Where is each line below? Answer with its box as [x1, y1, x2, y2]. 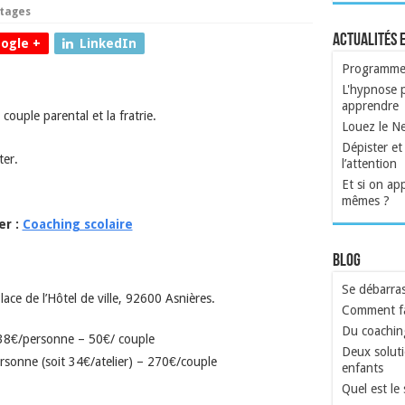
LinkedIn [79, 36, 137, 52]
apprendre [341, 99, 399, 114]
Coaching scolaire [22, 217, 133, 232]
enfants [341, 361, 383, 376]
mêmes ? [341, 193, 390, 209]
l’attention [341, 156, 397, 172]
